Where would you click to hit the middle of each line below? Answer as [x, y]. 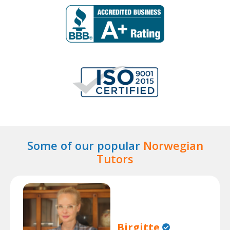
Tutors [115, 159]
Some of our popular [85, 145]
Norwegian [173, 145]
